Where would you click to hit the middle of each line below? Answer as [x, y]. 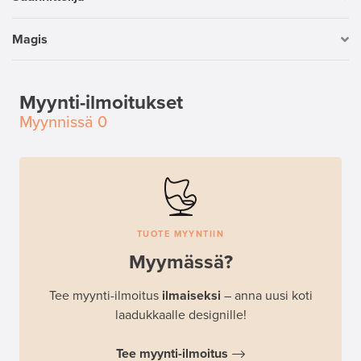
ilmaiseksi [191, 296]
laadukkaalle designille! [180, 315]
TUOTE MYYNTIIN [180, 234]
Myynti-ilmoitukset [101, 103]
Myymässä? [180, 263]
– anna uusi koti [266, 296]
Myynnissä [56, 123]
